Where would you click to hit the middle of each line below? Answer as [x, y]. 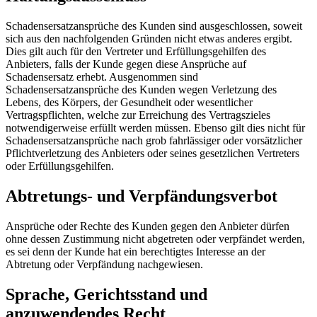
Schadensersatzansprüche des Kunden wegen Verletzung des [141, 89]
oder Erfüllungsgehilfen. [60, 166]
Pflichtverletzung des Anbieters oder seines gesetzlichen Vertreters [152, 153]
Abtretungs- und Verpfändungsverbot [142, 196]
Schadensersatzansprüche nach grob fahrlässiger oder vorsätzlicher [154, 140]
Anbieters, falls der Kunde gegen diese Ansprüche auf [126, 64]
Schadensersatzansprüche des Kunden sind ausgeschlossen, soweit [154, 25]
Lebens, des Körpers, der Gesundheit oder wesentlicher [129, 102]
